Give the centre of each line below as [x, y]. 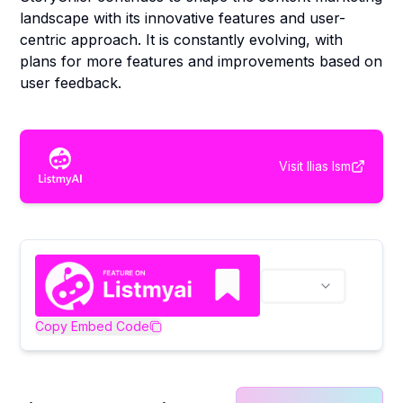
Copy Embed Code [93, 326]
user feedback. [71, 83]
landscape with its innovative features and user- [183, 18]
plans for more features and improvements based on [201, 61]
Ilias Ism [328, 166]
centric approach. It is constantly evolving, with [182, 40]
